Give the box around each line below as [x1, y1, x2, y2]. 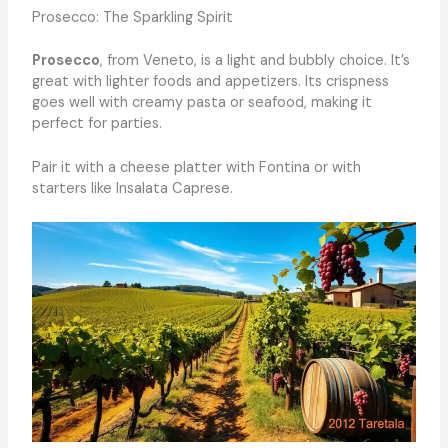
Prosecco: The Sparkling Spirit [31, 7, 233, 27]
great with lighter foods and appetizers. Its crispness [31, 71, 389, 91]
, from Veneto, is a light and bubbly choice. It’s [99, 50, 410, 70]
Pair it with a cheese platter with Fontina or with [31, 157, 361, 177]
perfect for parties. [31, 113, 162, 133]
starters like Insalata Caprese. [31, 178, 233, 198]
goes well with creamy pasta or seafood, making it [31, 92, 372, 112]
